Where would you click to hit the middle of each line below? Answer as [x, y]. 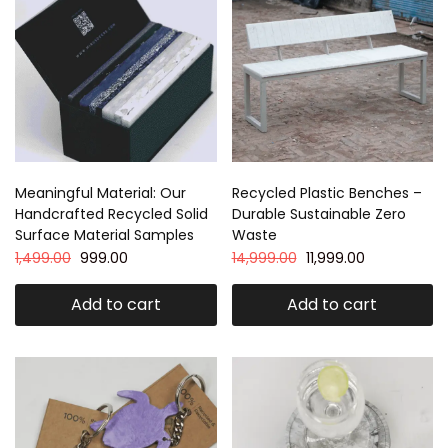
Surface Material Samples [104, 235]
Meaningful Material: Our [100, 193]
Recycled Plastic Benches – [326, 193]
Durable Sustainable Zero [318, 214]
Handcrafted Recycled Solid [111, 214]
